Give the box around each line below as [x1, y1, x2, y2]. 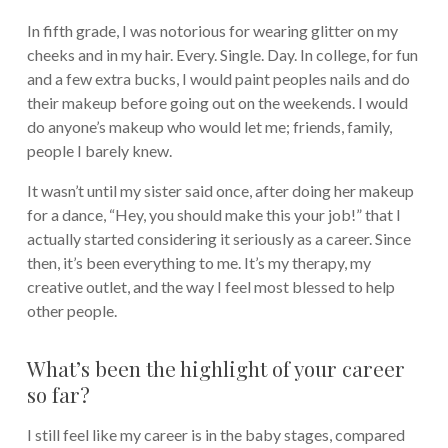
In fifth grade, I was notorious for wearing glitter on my [26, 21, 398, 41]
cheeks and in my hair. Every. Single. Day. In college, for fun [26, 45, 418, 65]
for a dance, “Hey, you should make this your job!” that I [26, 205, 401, 225]
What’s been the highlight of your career [26, 354, 405, 383]
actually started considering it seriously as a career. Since [26, 229, 411, 249]
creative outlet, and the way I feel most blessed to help [26, 277, 395, 297]
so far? [26, 380, 90, 409]
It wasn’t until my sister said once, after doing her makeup [26, 181, 414, 201]
